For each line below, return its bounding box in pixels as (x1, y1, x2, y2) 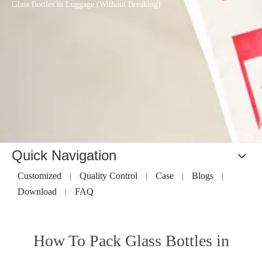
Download (18, 187, 57, 196)
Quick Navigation (12, 147, 116, 163)
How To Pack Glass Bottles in (33, 232, 229, 250)
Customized (18, 171, 61, 181)
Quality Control (80, 171, 137, 181)
